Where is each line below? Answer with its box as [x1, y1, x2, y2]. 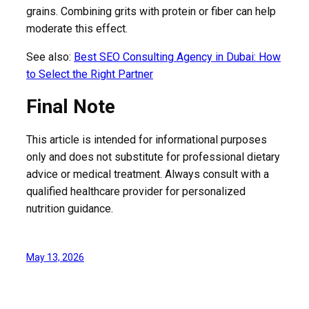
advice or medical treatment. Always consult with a [26, 168, 269, 181]
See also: [26, 50, 74, 63]
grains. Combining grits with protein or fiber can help [26, 4, 276, 18]
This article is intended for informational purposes [26, 133, 267, 147]
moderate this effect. [26, 21, 128, 35]
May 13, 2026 [26, 252, 84, 263]
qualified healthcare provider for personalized [26, 185, 246, 199]
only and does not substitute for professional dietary [26, 150, 280, 164]
